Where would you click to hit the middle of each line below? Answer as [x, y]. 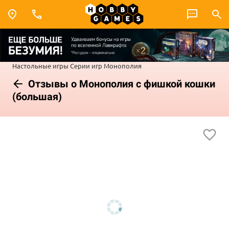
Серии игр [86, 65]
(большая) [37, 96]
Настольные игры [40, 65]
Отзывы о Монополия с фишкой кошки [120, 84]
